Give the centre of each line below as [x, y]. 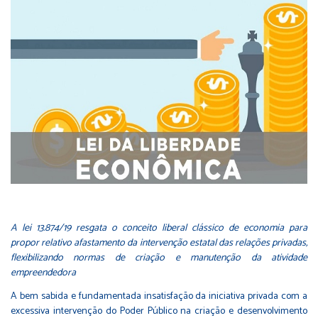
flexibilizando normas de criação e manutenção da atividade [159, 258]
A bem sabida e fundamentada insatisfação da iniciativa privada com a [159, 297]
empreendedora [43, 273]
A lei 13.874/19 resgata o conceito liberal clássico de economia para [159, 229]
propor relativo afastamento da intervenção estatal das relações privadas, [159, 243]
